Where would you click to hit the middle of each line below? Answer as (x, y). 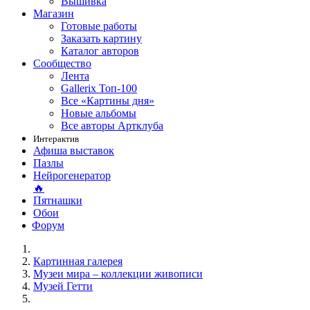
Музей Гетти (63, 286)
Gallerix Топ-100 (99, 88)
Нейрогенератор (72, 175)
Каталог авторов (100, 51)
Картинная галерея (78, 261)
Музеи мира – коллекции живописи (118, 274)
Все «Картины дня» (108, 101)
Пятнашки (58, 200)
